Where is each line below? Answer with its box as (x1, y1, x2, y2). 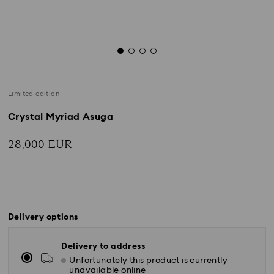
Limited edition (8, 91, 59, 97)
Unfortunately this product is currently (69, 256, 228, 265)
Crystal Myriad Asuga (8, 112, 113, 122)
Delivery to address (61, 242, 145, 251)
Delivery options (8, 213, 78, 221)
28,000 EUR (8, 136, 72, 153)
